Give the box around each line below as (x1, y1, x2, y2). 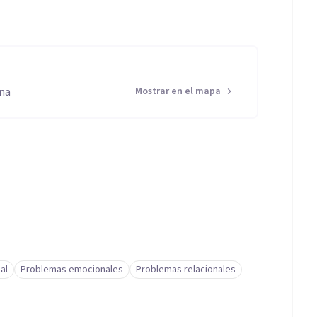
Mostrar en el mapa (135, 84, 221, 98)
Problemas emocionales (21, 263, 123, 277)
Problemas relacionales (136, 263, 236, 277)
